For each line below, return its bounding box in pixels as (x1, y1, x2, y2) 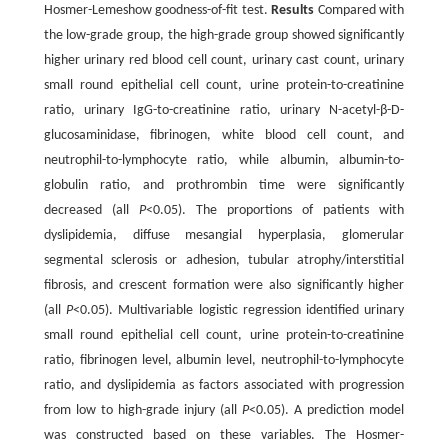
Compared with (314, 2, 405, 18)
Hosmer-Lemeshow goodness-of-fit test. (43, 2, 272, 18)
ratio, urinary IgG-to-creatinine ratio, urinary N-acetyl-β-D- (43, 102, 405, 118)
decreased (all (43, 202, 139, 218)
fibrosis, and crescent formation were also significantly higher (43, 277, 405, 293)
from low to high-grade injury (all (43, 402, 243, 418)
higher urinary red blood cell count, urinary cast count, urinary (43, 52, 405, 68)
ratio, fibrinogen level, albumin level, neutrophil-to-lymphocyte (43, 352, 405, 368)
